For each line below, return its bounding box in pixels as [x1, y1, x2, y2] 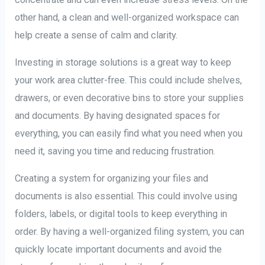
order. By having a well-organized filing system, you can [15, 226, 245, 238]
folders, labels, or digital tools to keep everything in [15, 208, 228, 220]
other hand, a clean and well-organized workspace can [15, 11, 240, 23]
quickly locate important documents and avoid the [15, 244, 222, 256]
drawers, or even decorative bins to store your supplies [15, 92, 244, 104]
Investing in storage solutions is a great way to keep [15, 56, 232, 68]
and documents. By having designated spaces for [15, 109, 221, 121]
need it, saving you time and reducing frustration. [15, 145, 216, 157]
